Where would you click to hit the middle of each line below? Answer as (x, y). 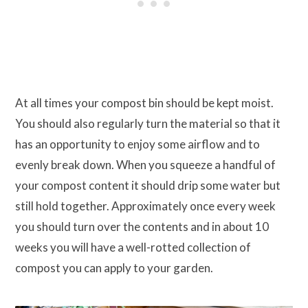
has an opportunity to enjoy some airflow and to (137, 144)
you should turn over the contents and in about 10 (142, 227)
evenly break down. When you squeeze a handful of (145, 165)
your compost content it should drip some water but (148, 186)
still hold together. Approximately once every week (145, 206)
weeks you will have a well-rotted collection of (133, 247)
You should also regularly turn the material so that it (148, 124)
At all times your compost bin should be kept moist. (144, 103)
